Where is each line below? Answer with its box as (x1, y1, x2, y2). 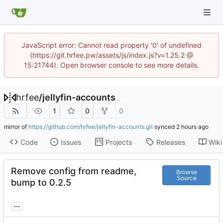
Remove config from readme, (11, 166, 136, 177)
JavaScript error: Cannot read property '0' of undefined (21, 41, 202, 49)
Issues (60, 137, 81, 146)
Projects (105, 137, 132, 146)
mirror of (4, 123, 28, 130)
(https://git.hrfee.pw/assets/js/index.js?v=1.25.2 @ (30, 51, 193, 59)
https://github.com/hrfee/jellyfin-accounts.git (28, 123, 153, 130)
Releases (156, 137, 185, 146)
